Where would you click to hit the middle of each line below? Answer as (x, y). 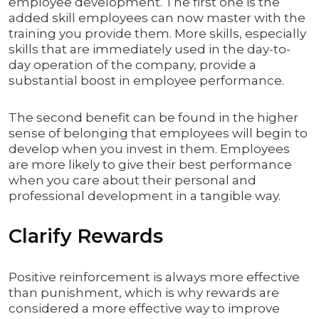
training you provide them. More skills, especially (157, 34)
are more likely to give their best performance (150, 165)
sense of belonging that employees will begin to (158, 134)
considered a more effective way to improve (144, 309)
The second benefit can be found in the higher (153, 118)
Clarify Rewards (86, 236)
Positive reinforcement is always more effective (154, 277)
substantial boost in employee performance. (146, 81)
